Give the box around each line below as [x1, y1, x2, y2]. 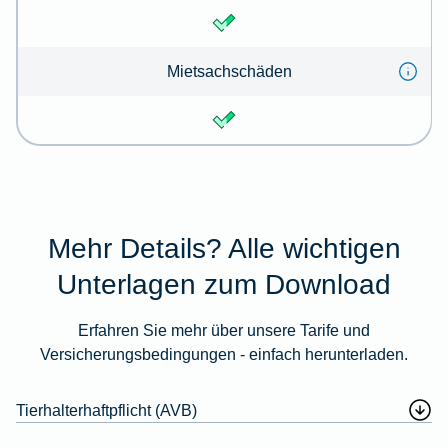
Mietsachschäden [167, 61, 293, 80]
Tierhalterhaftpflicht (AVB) [16, 400, 197, 419]
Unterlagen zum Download [57, 267, 391, 300]
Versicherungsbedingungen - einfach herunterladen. [40, 344, 408, 363]
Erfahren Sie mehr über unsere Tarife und [78, 320, 370, 339]
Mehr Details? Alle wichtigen [47, 231, 401, 264]
